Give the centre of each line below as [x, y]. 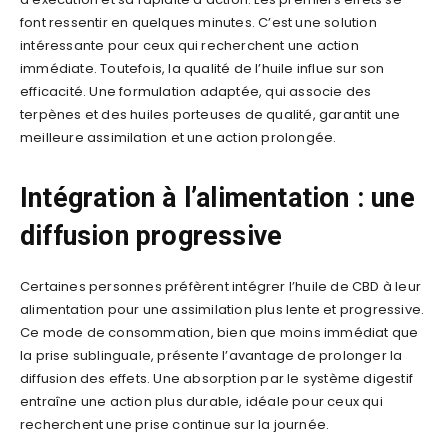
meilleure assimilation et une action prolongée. [178, 137]
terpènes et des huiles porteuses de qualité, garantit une [210, 114]
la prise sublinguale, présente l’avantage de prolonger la [211, 355]
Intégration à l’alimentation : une [217, 197]
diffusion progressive [151, 235]
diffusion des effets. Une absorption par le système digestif [217, 378]
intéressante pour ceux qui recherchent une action [189, 45]
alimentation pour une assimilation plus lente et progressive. [222, 309]
